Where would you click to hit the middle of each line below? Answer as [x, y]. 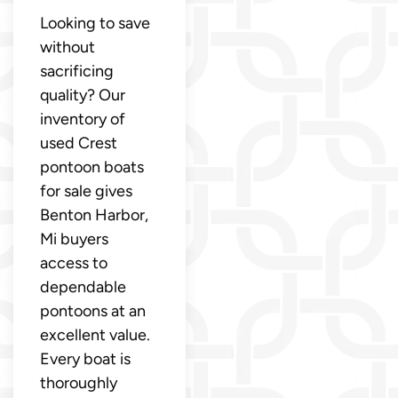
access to [74, 263]
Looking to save [95, 23]
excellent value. [95, 334]
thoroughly [79, 382]
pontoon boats [92, 167]
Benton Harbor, [94, 215]
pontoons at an [93, 310]
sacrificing [77, 71]
